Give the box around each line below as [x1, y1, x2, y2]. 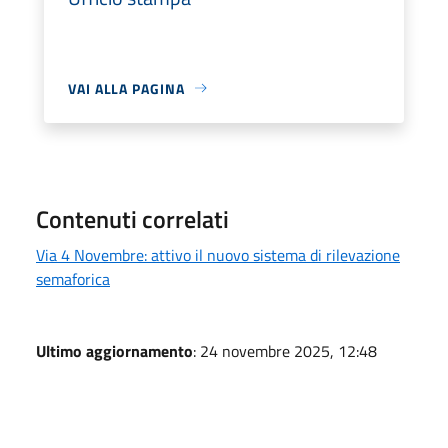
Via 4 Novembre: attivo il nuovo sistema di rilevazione [36, 242, 400, 267]
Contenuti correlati [36, 200, 229, 237]
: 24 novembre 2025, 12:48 [193, 338, 377, 363]
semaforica [36, 266, 110, 291]
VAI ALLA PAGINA [68, 77, 185, 99]
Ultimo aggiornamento [36, 338, 193, 363]
